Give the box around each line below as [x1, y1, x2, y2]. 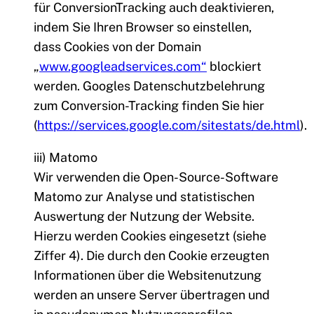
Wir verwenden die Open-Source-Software [34, 170, 278, 185]
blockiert [207, 59, 261, 74]
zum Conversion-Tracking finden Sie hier [34, 98, 264, 114]
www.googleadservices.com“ [39, 59, 207, 74]
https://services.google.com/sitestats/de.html [37, 118, 300, 133]
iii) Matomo [34, 150, 97, 165]
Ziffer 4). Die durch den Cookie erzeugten [34, 248, 269, 264]
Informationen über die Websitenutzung [34, 268, 261, 283]
